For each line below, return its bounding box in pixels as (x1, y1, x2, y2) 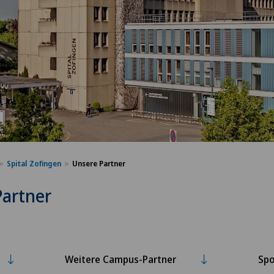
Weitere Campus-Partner (64, 253, 176, 267)
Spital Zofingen (7, 158, 61, 169)
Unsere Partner (72, 158, 125, 169)
